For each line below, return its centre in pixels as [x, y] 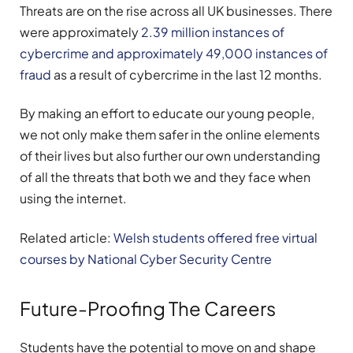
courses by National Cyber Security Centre [146, 258]
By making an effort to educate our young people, [167, 113]
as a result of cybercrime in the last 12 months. [187, 75]
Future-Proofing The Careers [148, 308]
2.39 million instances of [213, 32]
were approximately [80, 32]
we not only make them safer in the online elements [170, 135]
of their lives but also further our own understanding [170, 156]
